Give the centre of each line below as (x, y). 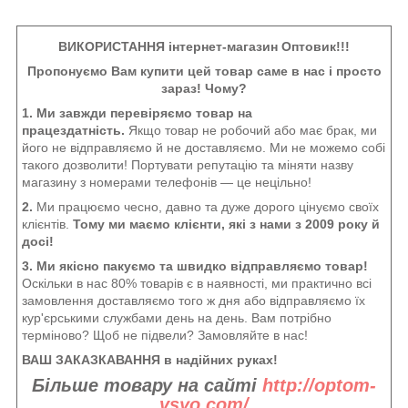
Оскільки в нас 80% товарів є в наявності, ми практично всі (197, 283)
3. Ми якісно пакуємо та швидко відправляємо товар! (195, 265)
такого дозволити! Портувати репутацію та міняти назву (188, 164)
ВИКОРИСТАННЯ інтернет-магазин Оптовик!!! (204, 46)
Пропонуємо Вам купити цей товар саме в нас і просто (204, 71)
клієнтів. (47, 224)
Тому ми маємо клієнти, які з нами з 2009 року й (226, 224)
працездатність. (75, 130)
